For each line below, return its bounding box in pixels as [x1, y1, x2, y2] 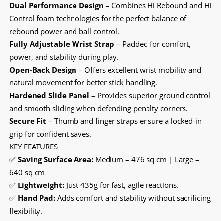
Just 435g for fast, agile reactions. [64, 180, 179, 190]
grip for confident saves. [9, 128, 91, 139]
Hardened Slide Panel [9, 90, 89, 100]
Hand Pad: [17, 192, 55, 203]
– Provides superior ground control [89, 90, 210, 100]
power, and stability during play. [9, 51, 119, 62]
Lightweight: [17, 180, 64, 190]
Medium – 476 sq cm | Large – [93, 154, 199, 164]
